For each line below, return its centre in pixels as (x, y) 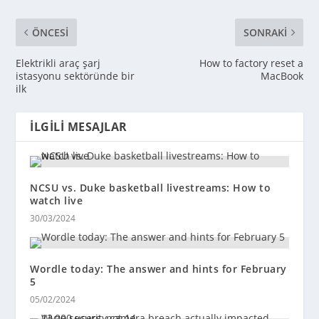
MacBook (282, 76)
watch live (57, 201)
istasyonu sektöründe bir (75, 76)
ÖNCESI (51, 33)
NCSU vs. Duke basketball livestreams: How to (151, 188)
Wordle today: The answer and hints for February (158, 269)
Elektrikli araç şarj (58, 63)
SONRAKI (265, 33)
